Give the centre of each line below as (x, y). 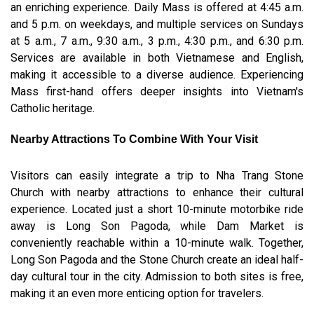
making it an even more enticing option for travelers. (137, 294)
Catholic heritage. (53, 109)
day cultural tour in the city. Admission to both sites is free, (157, 277)
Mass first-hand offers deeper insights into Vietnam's (157, 92)
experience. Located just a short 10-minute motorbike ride (157, 210)
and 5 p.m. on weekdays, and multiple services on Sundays (157, 25)
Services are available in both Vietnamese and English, (157, 58)
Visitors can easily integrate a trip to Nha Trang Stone (157, 176)
